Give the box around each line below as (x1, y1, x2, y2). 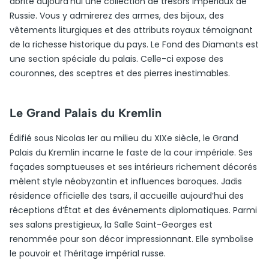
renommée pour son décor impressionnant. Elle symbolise (10, 233, 253, 245)
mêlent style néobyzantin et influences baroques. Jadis (10, 175, 242, 187)
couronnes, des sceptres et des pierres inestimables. (10, 67, 230, 79)
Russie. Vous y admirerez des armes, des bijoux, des (10, 10, 224, 22)
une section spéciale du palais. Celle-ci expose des (10, 53, 223, 65)
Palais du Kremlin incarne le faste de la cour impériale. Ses (10, 147, 253, 159)
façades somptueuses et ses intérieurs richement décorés (10, 161, 257, 173)
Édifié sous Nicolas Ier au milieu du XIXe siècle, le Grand (10, 132, 238, 144)
